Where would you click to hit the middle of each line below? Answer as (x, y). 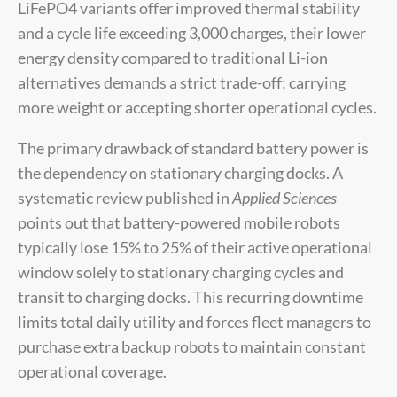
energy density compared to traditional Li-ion (173, 57)
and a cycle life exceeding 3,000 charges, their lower (192, 32)
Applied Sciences (284, 197)
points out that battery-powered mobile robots (179, 222)
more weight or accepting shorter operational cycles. (197, 107)
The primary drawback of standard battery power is (193, 148)
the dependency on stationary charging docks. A (180, 172)
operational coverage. (92, 371)
